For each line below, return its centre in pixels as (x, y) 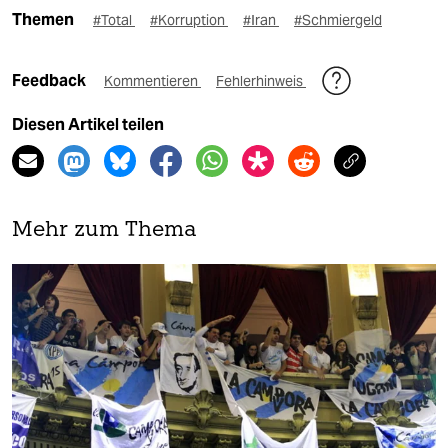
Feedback (50, 81)
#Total (114, 20)
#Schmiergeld (338, 20)
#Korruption (189, 20)
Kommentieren (152, 81)
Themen (43, 20)
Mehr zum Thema (104, 231)
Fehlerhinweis (261, 81)
